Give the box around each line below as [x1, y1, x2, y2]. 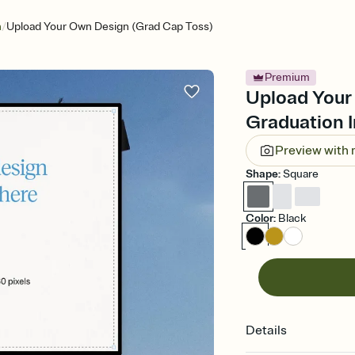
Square [283, 167, 319, 181]
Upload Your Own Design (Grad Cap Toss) [6, 20, 213, 33]
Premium [265, 71, 311, 84]
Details [246, 323, 288, 338]
